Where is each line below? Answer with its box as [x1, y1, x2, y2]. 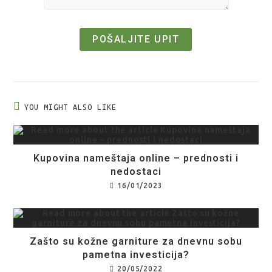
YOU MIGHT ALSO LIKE [24, 103, 117, 111]
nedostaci [110, 166, 161, 177]
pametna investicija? [83, 249, 189, 260]
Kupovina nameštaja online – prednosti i [33, 152, 239, 164]
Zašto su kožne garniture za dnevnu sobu [30, 236, 242, 247]
